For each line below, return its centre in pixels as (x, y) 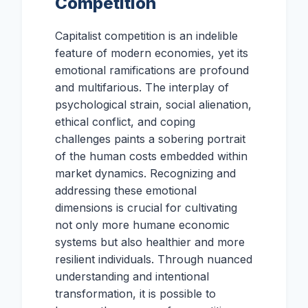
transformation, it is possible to (135, 294)
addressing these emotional (126, 190)
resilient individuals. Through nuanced (154, 259)
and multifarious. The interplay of (142, 87)
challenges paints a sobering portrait (150, 139)
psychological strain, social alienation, (153, 104)
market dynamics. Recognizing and (145, 173)
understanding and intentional (132, 276)
